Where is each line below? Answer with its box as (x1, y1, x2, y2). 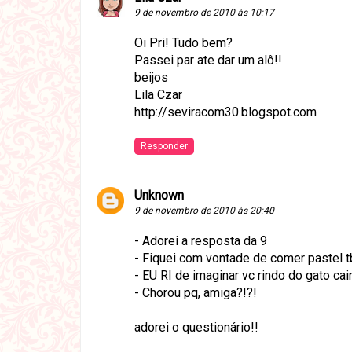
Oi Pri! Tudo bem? (134, 35, 233, 51)
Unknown (134, 188, 184, 203)
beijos (134, 70, 168, 86)
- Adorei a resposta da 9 (134, 233, 267, 249)
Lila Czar (134, 87, 182, 103)
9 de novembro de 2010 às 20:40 (134, 205, 274, 217)
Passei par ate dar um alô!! (134, 53, 282, 68)
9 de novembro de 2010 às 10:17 (134, 7, 274, 19)
